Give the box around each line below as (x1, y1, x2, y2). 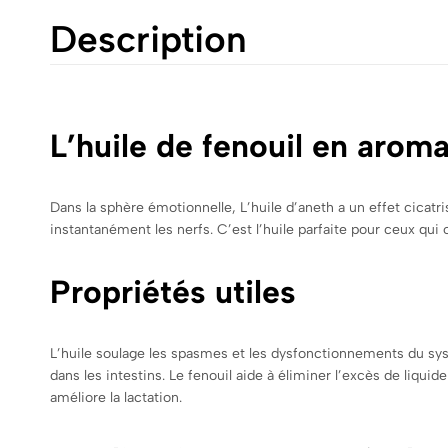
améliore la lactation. (50, 389, 186, 407)
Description (50, 17, 247, 62)
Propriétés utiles (50, 273, 305, 312)
